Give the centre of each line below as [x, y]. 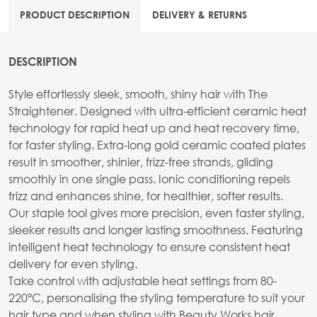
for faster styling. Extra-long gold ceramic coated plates [157, 145]
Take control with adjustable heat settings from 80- [143, 281]
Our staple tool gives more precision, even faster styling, [156, 213]
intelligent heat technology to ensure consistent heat [149, 247]
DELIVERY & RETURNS [200, 15]
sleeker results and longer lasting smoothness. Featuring [156, 230]
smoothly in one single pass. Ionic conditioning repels [149, 179]
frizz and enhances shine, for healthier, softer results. [146, 196]
